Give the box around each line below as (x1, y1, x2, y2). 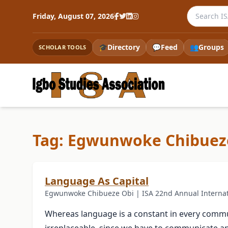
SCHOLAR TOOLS (39, 43, 87, 51)
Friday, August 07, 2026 (33, 11, 114, 21)
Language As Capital (45, 174, 149, 188)
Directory (107, 42, 140, 52)
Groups (198, 42, 224, 52)
